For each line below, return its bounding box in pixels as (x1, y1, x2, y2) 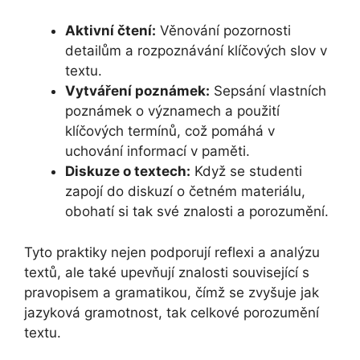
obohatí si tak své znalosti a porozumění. (65, 203, 329, 220)
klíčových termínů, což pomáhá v (65, 123, 275, 140)
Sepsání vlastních (210, 83, 326, 100)
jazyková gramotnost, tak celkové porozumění (24, 304, 319, 321)
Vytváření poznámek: (65, 83, 210, 100)
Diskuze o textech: (65, 163, 190, 180)
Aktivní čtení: (65, 22, 156, 39)
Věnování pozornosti (156, 22, 291, 39)
